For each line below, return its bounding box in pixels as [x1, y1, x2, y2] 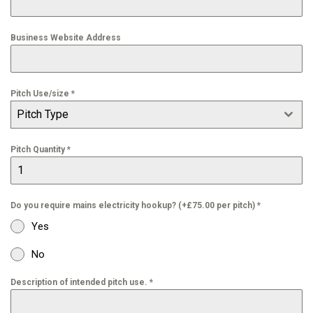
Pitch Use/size [10, 89, 71, 99]
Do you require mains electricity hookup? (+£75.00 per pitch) [10, 201, 257, 210]
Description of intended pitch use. [10, 277, 150, 287]
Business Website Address [10, 33, 121, 43]
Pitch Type [17, 108, 68, 121]
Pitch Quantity [10, 145, 67, 154]
